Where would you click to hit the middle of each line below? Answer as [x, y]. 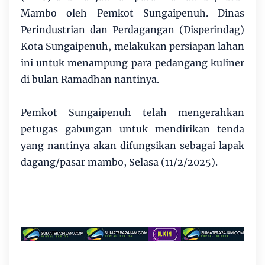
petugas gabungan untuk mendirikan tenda [132, 129]
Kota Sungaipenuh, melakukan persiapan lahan [132, 46]
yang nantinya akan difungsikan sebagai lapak [132, 146]
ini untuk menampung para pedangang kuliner [132, 63]
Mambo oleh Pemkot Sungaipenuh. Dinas [132, 13]
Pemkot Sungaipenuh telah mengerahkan [132, 113]
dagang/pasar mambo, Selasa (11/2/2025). [119, 162]
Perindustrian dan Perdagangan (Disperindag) [132, 30]
